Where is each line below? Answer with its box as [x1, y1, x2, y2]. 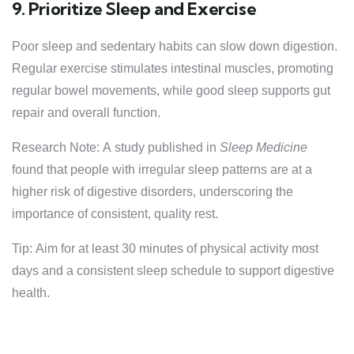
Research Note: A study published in [12, 141, 220, 154]
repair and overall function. [12, 106, 160, 119]
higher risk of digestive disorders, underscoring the [12, 185, 293, 198]
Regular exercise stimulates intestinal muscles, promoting [12, 62, 333, 75]
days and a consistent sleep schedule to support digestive [12, 264, 334, 277]
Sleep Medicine [220, 141, 307, 154]
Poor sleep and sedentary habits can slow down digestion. [12, 40, 337, 53]
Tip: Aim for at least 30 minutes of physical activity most [12, 242, 318, 255]
